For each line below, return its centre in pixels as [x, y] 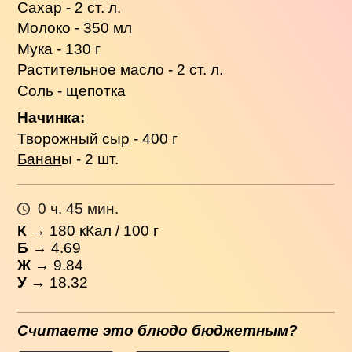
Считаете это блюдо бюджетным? [158, 331]
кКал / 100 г [117, 231]
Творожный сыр [74, 138]
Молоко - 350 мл [75, 28]
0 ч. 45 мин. [78, 208]
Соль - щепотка [72, 90]
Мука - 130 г [59, 49]
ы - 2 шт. [90, 159]
